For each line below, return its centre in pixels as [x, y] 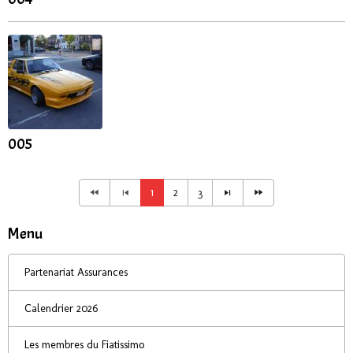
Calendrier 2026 [61, 308]
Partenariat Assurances [76, 272]
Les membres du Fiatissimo [84, 345]
